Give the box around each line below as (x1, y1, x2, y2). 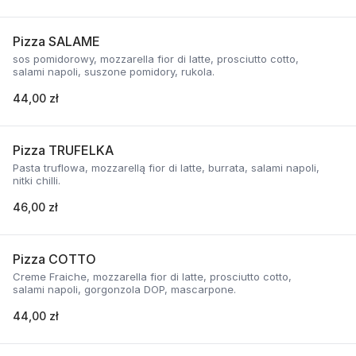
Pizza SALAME (13, 33, 100, 49)
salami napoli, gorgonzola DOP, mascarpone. (13, 283, 236, 296)
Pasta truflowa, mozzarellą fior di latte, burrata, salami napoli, (13, 161, 319, 174)
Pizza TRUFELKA (13, 142, 114, 158)
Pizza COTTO (13, 251, 96, 267)
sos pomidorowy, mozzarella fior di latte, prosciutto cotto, (13, 52, 299, 65)
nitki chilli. (13, 174, 60, 187)
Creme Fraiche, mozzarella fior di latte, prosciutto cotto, (13, 270, 292, 283)
